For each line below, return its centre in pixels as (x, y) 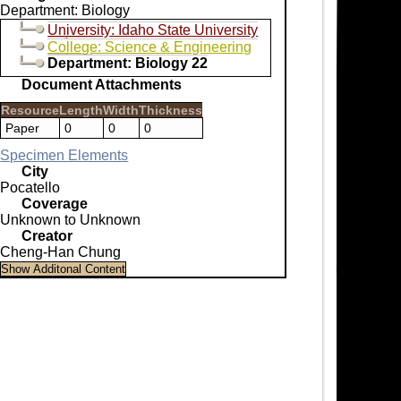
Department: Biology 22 (128, 63)
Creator (47, 235)
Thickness (171, 110)
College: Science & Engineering (150, 47)
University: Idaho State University (153, 30)
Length (81, 110)
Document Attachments (102, 84)
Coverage (55, 203)
